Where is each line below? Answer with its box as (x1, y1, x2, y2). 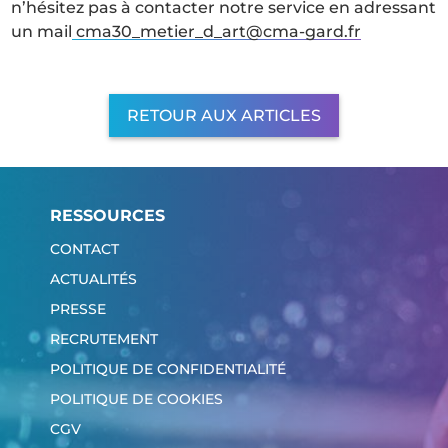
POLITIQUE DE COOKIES (49, 390, 223, 409)
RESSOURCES (49, 206, 165, 226)
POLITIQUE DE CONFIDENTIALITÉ (49, 360, 286, 379)
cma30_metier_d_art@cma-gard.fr (72, 22, 362, 42)
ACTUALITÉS (49, 270, 137, 289)
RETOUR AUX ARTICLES (127, 106, 321, 126)
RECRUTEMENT (49, 330, 158, 349)
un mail (11, 22, 73, 42)
